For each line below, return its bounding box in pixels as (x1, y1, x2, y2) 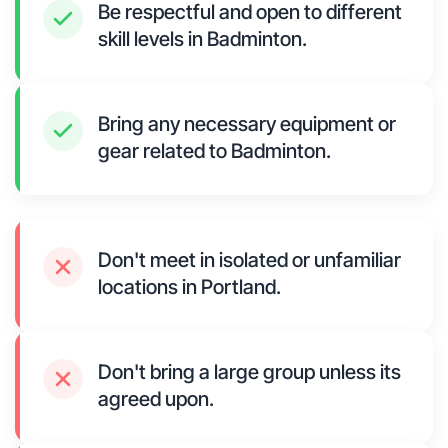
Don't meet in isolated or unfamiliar (98, 248, 401, 273)
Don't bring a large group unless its (98, 360, 401, 385)
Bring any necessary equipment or (98, 112, 396, 137)
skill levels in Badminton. (98, 27, 307, 52)
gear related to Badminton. (98, 139, 331, 164)
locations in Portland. (98, 275, 281, 300)
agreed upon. (98, 387, 214, 412)
